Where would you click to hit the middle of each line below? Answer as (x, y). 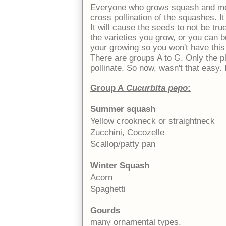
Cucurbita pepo (157, 88)
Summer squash (123, 109)
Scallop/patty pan (123, 144)
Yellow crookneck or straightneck (153, 121)
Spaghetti (108, 189)
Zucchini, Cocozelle (127, 132)
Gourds (105, 210)
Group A (108, 88)
